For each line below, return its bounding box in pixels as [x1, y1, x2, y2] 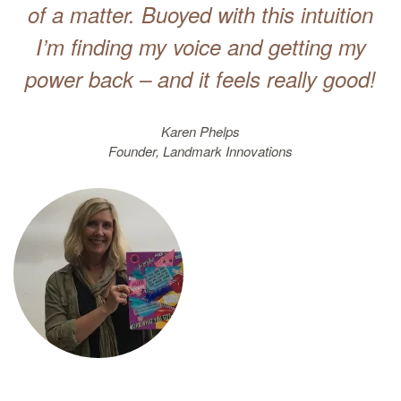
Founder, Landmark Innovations [108, 141, 293, 160]
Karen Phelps [161, 122, 240, 141]
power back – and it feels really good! [25, 64, 376, 94]
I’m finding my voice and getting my [35, 31, 366, 62]
